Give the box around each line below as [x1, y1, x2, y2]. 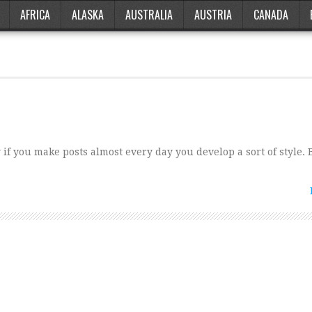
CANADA [253, 6, 288, 23]
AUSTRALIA [125, 6, 173, 23]
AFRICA [20, 6, 50, 23]
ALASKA [72, 6, 104, 23]
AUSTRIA [194, 6, 232, 23]
